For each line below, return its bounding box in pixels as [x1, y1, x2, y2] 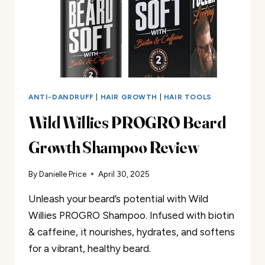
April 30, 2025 [98, 169, 150, 179]
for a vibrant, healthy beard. [28, 243, 151, 255]
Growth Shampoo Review [28, 137, 199, 157]
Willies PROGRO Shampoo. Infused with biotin [28, 209, 234, 222]
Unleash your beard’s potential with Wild [28, 193, 208, 205]
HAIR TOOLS [163, 92, 212, 101]
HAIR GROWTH [100, 92, 158, 101]
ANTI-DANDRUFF [28, 92, 94, 101]
